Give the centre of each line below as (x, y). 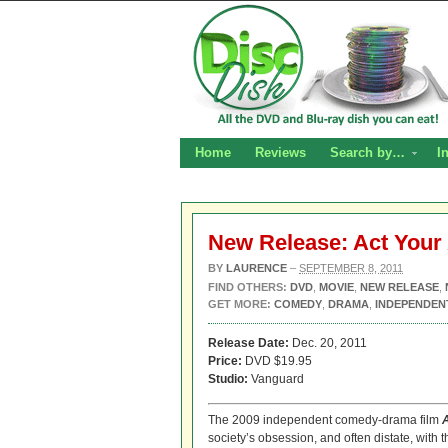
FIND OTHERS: (249, 287)
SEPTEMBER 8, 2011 (351, 268)
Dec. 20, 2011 (328, 343)
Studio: (228, 379)
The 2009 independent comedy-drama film (325, 420)
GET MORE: (239, 304)
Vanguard (276, 379)
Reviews (280, 152)
